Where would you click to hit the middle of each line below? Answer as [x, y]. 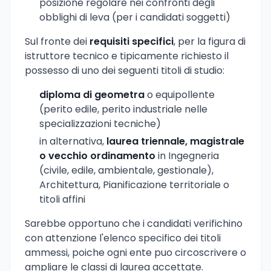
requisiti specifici [132, 42]
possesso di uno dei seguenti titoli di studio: [125, 71]
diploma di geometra [92, 95]
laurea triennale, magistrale [175, 142]
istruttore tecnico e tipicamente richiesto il [127, 56]
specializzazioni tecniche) [100, 124]
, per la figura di [210, 42]
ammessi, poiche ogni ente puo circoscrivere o [135, 253]
